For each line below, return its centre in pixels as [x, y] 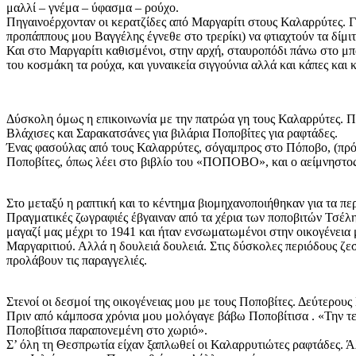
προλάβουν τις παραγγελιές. [77, 261]
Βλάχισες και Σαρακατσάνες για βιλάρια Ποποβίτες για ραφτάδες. [172, 133]
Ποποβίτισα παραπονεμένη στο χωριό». [107, 331]
